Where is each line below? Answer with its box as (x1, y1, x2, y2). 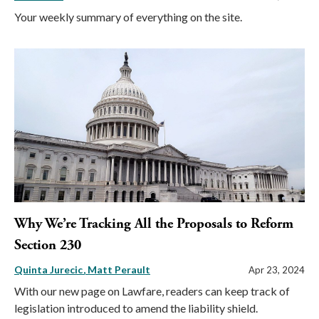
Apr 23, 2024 (249, 264, 305, 276)
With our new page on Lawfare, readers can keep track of (14, 284, 290, 298)
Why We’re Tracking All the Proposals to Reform (14, 215, 293, 234)
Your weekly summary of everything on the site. (14, 9, 244, 23)
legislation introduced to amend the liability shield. (14, 301, 258, 315)
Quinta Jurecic (14, 263, 85, 276)
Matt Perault (88, 263, 150, 276)
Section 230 (14, 236, 81, 255)
